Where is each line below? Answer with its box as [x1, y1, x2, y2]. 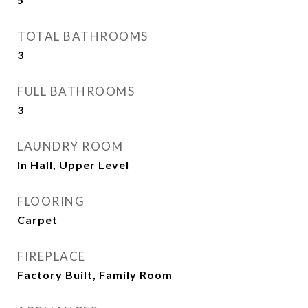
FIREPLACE [17, 249, 86, 264]
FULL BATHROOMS [17, 84, 135, 99]
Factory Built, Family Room [17, 268, 173, 282]
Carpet [17, 213, 58, 227]
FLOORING [17, 194, 85, 209]
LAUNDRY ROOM [17, 139, 123, 154]
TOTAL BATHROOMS [17, 29, 148, 44]
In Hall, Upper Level [17, 158, 129, 172]
